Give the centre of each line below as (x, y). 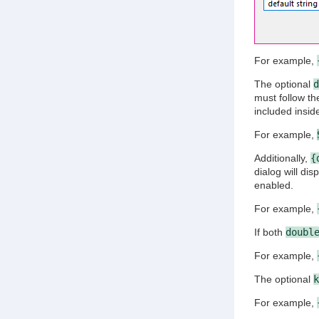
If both (270, 232)
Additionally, (282, 158)
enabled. (273, 185)
